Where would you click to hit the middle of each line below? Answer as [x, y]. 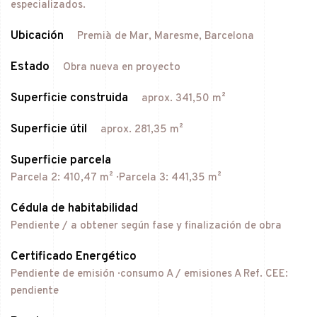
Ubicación [37, 36]
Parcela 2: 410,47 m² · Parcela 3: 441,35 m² [116, 178]
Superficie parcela [61, 160]
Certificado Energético [74, 257]
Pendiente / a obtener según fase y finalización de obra [146, 226]
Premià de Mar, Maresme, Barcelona [166, 36]
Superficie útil [49, 129]
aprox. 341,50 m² [184, 98]
